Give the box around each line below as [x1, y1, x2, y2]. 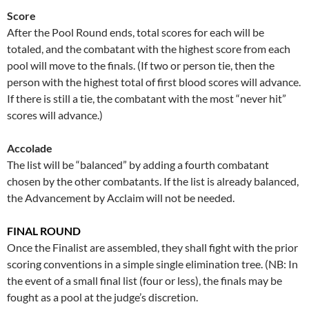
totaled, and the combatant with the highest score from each [7, 41, 290, 55]
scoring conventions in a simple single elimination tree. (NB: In [7, 257, 298, 270]
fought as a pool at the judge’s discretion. [7, 290, 198, 303]
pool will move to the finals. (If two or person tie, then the [7, 58, 275, 72]
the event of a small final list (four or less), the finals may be [7, 273, 282, 287]
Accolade [7, 141, 52, 154]
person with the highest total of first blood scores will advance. [7, 74, 301, 88]
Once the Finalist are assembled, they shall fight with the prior [7, 240, 298, 254]
